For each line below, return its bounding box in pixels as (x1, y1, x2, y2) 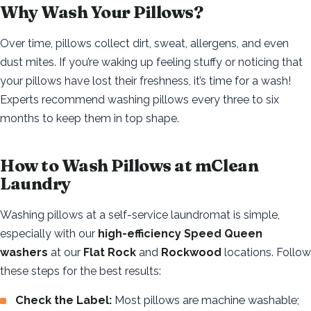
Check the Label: (15, 292, 112, 307)
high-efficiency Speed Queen (98, 226, 262, 240)
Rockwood (161, 245, 221, 259)
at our (48, 245, 83, 259)
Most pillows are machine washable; (112, 292, 299, 307)
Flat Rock (83, 245, 136, 259)
